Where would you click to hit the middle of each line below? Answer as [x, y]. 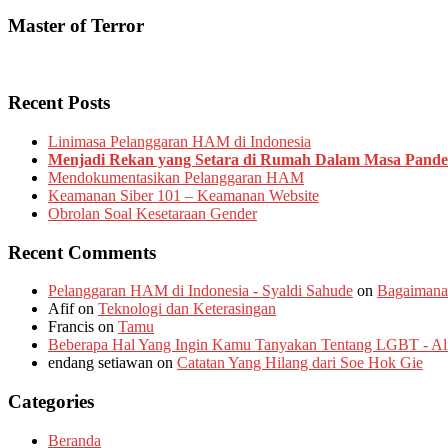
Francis [71, 327]
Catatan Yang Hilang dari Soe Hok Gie [300, 363]
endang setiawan [100, 363]
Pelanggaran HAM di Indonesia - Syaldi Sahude [200, 291]
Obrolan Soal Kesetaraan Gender [152, 213]
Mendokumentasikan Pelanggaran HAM [176, 177]
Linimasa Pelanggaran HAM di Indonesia [179, 141]
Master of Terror [76, 25]
